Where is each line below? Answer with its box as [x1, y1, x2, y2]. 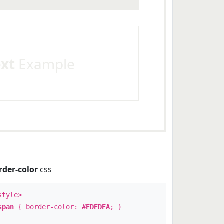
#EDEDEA [81, 203, 110, 211]
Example [14, 54, 75, 73]
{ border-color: [13, 203, 82, 211]
